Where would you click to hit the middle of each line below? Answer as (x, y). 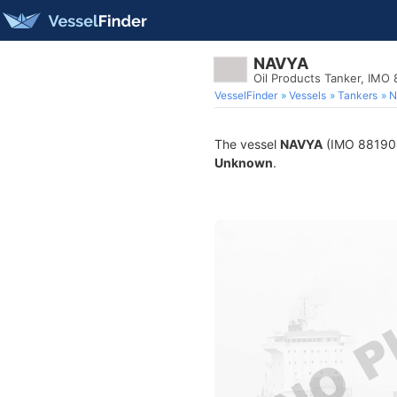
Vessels (307, 95)
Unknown (244, 163)
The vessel (247, 144)
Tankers (358, 95)
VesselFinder (246, 95)
